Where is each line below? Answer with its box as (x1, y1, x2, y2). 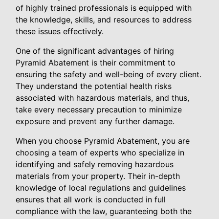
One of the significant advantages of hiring (16, 46, 174, 56)
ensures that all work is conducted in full (16, 195, 166, 204)
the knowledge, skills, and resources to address (16, 15, 192, 24)
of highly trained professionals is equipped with (16, 3, 192, 13)
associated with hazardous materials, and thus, (16, 93, 189, 103)
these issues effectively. (16, 26, 104, 36)
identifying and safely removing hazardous (16, 159, 174, 169)
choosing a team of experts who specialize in (16, 148, 184, 157)
